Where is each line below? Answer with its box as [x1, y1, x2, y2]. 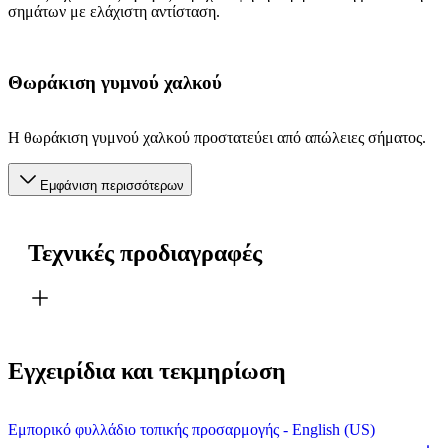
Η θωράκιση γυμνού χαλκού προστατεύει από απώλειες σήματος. [8, 128, 426, 146]
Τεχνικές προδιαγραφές [28, 239, 262, 266]
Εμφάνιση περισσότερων [40, 177, 184, 193]
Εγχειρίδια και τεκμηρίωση [8, 358, 286, 385]
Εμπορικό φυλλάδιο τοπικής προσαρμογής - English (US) [8, 421, 375, 439]
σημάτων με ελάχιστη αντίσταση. [8, 3, 220, 21]
